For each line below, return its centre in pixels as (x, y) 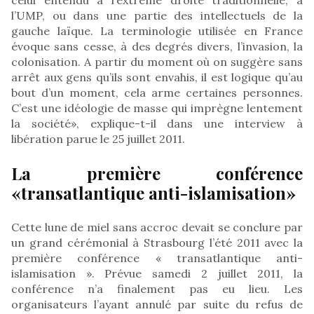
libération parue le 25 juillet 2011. (98, 138)
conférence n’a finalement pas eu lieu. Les (157, 288)
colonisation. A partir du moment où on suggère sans (157, 61)
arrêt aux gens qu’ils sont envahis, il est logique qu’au (157, 77)
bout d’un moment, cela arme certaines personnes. (157, 92)
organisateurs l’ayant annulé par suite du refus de (157, 304)
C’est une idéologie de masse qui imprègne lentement (157, 108)
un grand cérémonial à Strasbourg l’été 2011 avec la (157, 242)
